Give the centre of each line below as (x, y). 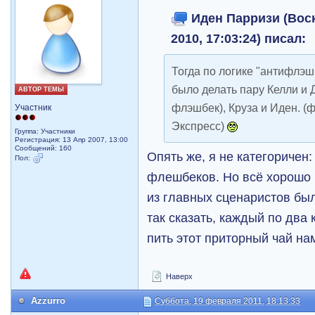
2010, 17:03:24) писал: (239, 38)
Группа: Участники (45, 131)
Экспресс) (200, 126)
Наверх (179, 276)
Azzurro (49, 301)
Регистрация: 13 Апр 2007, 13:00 (72, 140)
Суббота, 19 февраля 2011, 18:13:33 (228, 301)
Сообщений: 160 (44, 148)
